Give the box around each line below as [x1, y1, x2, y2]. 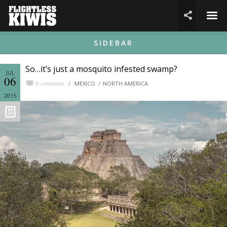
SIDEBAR [94, 38, 133, 48]
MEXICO [74, 80, 95, 87]
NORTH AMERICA [103, 80, 148, 87]
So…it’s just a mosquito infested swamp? [25, 63, 177, 74]
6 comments [35, 79, 64, 87]
